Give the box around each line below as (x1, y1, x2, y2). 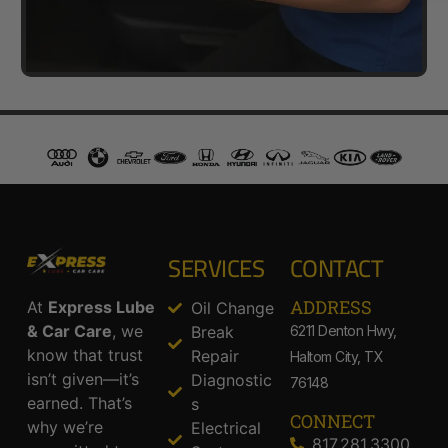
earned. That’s (26, 393, 132, 414)
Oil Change (190, 297, 274, 318)
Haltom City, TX (289, 347, 384, 365)
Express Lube (47, 297, 155, 318)
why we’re (26, 417, 103, 438)
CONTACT (289, 245, 384, 291)
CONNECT (289, 409, 375, 434)
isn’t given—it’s (26, 369, 139, 390)
